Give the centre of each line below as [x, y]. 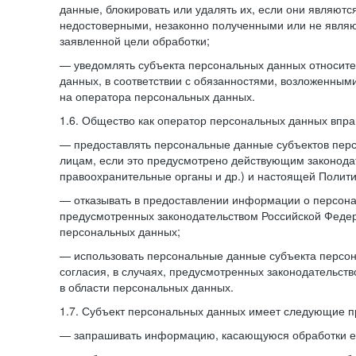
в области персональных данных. [147, 287]
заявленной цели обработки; [135, 41]
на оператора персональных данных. [157, 96]
